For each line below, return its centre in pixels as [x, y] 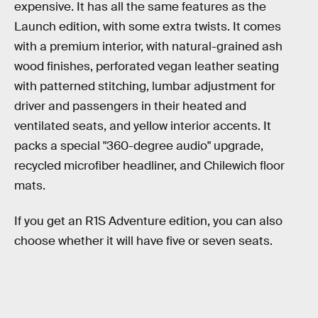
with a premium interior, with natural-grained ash [148, 47]
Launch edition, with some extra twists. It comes [148, 27]
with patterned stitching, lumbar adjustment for [145, 87]
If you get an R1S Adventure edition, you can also [148, 221]
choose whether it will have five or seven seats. [143, 241]
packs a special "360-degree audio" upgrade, [139, 146]
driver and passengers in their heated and [130, 106]
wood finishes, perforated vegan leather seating [147, 67]
